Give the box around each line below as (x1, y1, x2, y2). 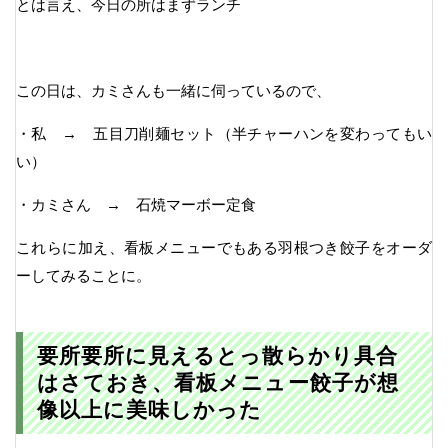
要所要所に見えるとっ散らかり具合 (36, 344, 398, 368)
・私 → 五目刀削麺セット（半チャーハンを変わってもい (16, 124, 432, 142)
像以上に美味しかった (36, 398, 263, 422)
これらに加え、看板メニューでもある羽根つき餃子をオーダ (16, 238, 432, 256)
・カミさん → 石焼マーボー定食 (16, 195, 256, 213)
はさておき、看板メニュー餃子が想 (36, 371, 399, 395)
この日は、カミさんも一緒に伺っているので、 (16, 81, 331, 99)
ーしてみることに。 (16, 266, 151, 284)
